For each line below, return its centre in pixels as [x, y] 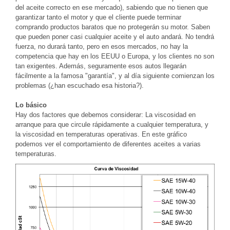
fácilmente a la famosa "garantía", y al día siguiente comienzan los [115, 76]
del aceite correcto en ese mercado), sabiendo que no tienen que [112, 8]
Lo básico [31, 105]
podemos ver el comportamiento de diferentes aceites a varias [108, 144]
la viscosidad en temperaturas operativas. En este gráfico [101, 135]
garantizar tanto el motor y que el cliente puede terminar [98, 17]
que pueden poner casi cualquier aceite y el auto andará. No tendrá [115, 37]
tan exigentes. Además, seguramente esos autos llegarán [101, 66]
